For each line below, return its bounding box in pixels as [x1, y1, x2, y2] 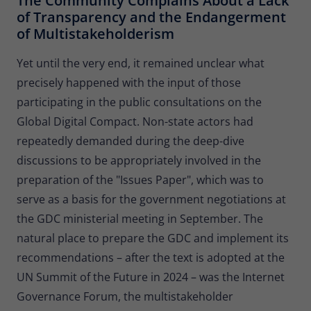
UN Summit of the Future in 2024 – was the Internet [17, 269, 285, 285]
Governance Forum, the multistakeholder [17, 288, 233, 304]
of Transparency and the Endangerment [17, 7, 286, 26]
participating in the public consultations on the [17, 94, 262, 110]
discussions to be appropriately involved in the [17, 152, 261, 168]
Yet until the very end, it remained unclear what [17, 55, 264, 71]
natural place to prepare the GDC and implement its [17, 230, 289, 246]
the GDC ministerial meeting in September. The [17, 210, 263, 226]
